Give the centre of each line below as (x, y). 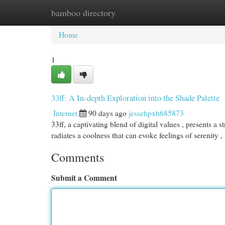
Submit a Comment (84, 178)
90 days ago (107, 113)
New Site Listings (128, 13)
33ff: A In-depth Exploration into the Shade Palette (135, 98)
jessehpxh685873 (156, 113)
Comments (78, 157)
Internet (65, 113)
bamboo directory (83, 13)
